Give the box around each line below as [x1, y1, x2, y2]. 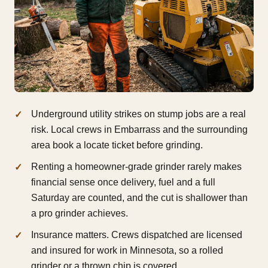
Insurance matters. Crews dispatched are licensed [31, 230, 242, 240]
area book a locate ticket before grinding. [31, 140, 203, 151]
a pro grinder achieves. [31, 208, 128, 219]
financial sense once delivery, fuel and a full [31, 177, 215, 188]
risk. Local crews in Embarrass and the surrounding [31, 124, 248, 135]
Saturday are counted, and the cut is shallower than [31, 193, 248, 203]
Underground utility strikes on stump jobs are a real [31, 109, 246, 120]
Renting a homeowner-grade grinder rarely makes [31, 162, 242, 172]
